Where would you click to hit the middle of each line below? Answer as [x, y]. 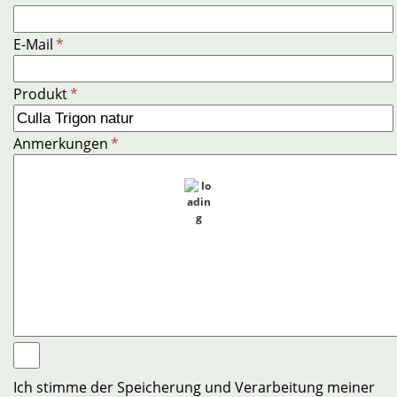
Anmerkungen [61, 143]
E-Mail [33, 44]
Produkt [40, 93]
